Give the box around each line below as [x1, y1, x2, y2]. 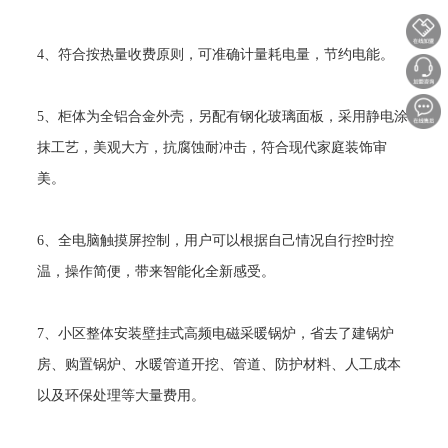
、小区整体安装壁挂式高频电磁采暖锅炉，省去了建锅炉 [44, 326, 395, 341]
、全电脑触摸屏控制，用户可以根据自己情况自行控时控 [44, 233, 395, 248]
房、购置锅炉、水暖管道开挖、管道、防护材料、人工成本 [37, 357, 402, 372]
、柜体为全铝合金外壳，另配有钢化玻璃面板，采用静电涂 [44, 109, 409, 124]
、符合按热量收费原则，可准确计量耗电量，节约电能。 [44, 47, 395, 62]
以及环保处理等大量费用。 [37, 388, 206, 403]
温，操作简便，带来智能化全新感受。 [37, 264, 276, 279]
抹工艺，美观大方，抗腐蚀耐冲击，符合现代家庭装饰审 [37, 140, 388, 155]
